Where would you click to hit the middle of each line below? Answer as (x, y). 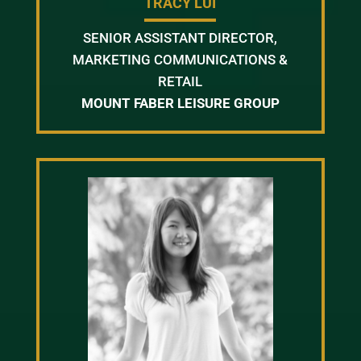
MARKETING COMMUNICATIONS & (180, 60)
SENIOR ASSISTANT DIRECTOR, (180, 38)
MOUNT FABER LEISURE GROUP (180, 103)
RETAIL (180, 81)
